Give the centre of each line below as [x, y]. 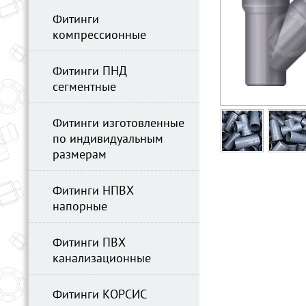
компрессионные [99, 36]
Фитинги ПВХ [89, 244]
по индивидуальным [108, 140]
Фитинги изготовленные [119, 124]
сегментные [84, 88]
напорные [80, 207]
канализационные [102, 259]
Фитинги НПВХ [93, 192]
